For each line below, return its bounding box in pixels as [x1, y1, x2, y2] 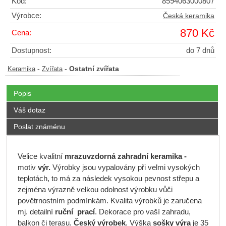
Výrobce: [12, 11, 41, 20]
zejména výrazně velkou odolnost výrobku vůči [17, 185, 173, 194]
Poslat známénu [13, 122, 65, 131]
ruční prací [52, 207, 95, 216]
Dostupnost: [12, 46, 51, 54]
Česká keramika [163, 12, 214, 20]
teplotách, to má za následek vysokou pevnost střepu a [17, 174, 199, 183]
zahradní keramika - [117, 152, 187, 160]
